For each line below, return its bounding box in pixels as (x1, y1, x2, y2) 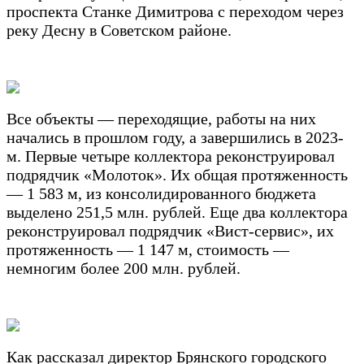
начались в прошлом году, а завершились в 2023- (6, 128, 344, 146)
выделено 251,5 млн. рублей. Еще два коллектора (6, 202, 348, 221)
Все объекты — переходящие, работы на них (6, 109, 316, 128)
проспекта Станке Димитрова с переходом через (6, 2, 344, 20)
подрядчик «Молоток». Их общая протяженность (6, 165, 348, 184)
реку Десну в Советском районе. (6, 20, 232, 39)
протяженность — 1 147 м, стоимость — (6, 240, 289, 258)
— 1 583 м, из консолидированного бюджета (6, 184, 316, 202)
